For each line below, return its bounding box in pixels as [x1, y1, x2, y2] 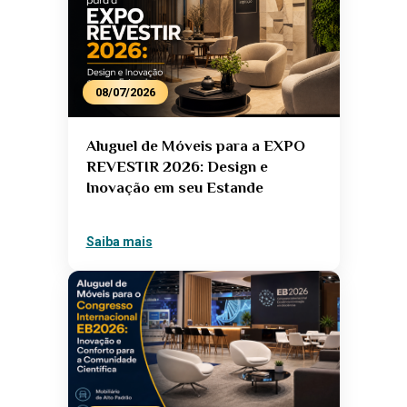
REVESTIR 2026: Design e [85, 158, 268, 176]
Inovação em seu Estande [85, 179, 263, 197]
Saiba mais [85, 234, 153, 250]
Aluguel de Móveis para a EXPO [85, 137, 305, 155]
